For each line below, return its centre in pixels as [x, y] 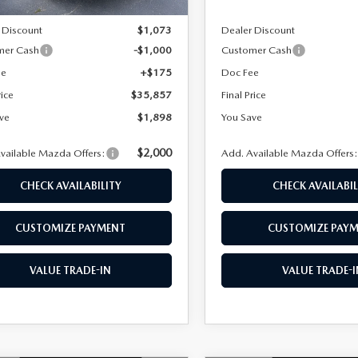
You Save [242, 117]
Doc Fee [241, 72]
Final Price [244, 94]
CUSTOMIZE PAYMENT [70, 228]
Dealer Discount [259, 30]
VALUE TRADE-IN [70, 270]
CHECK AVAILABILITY [70, 185]
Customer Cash [257, 50]
